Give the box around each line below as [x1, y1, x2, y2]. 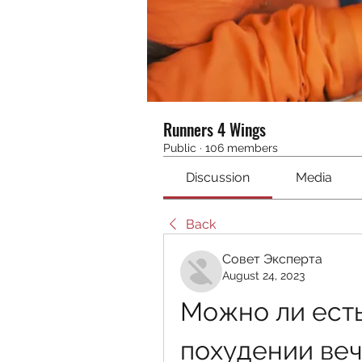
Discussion [186, 170, 250, 185]
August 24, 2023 [222, 269, 305, 282]
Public [163, 141, 196, 154]
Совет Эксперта [222, 251, 322, 267]
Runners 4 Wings [163, 117, 266, 141]
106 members [205, 141, 278, 154]
